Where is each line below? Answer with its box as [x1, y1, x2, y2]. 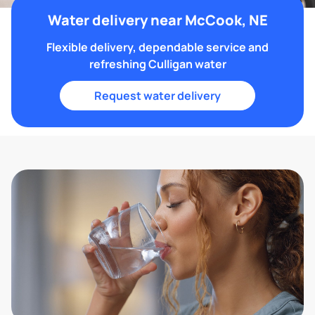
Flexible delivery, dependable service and [46, 39, 269, 55]
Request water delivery [94, 88, 221, 103]
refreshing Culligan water [89, 56, 226, 72]
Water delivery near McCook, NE [47, 11, 268, 30]
